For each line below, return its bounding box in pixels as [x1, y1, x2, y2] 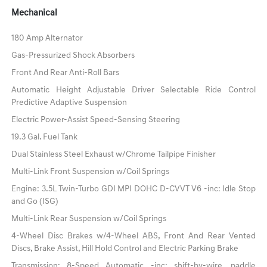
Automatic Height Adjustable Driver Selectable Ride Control [11, 85, 256, 95]
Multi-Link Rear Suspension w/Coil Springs [11, 214, 167, 223]
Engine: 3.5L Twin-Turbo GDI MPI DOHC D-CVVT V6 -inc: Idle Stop [11, 184, 256, 194]
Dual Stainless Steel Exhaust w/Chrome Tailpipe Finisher [11, 150, 216, 159]
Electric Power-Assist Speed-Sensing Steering [11, 115, 181, 125]
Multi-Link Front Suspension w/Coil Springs [11, 167, 170, 176]
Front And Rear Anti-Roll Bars [11, 68, 120, 77]
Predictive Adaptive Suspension [11, 98, 128, 107]
